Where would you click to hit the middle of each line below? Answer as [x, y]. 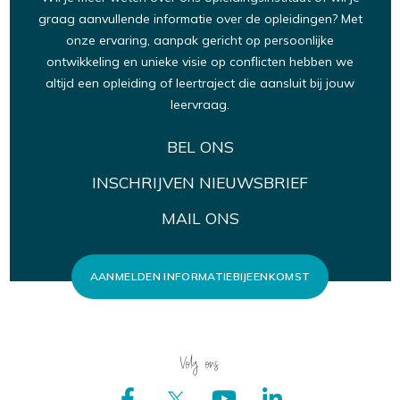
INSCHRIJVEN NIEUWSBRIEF [200, 183]
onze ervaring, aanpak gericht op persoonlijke [200, 41]
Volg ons [200, 363]
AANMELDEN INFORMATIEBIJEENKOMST [200, 277]
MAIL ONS [200, 218]
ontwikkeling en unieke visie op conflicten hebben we [200, 62]
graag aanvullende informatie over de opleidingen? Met [200, 19]
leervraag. [200, 105]
